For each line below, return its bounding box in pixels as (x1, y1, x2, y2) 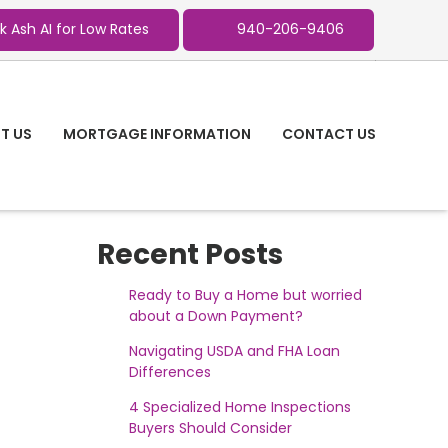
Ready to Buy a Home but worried (128, 284, 362, 305)
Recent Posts (97, 234, 283, 274)
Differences (128, 361, 211, 382)
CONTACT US (282, 124, 376, 145)
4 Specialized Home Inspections (128, 396, 351, 417)
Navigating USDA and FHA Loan (128, 340, 340, 361)
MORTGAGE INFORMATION (63, 124, 252, 145)
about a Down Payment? (128, 305, 303, 326)
